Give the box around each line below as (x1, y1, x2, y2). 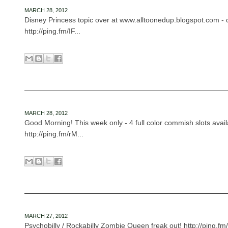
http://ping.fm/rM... (24, 130, 83, 138)
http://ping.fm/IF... (24, 27, 80, 35)
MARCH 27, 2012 (24, 213, 68, 219)
